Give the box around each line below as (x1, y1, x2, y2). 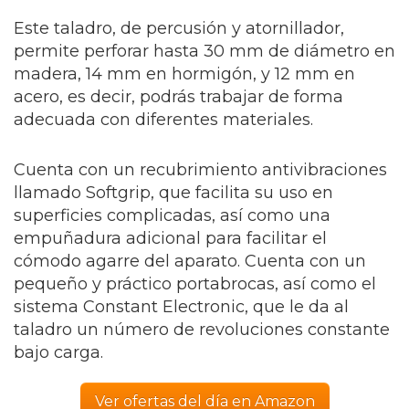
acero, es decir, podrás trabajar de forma (14, 86, 343, 107)
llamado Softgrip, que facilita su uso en (14, 182, 333, 203)
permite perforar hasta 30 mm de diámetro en (14, 40, 395, 61)
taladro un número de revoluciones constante (14, 319, 390, 340)
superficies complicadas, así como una (14, 204, 330, 225)
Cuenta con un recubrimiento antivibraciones (14, 159, 387, 180)
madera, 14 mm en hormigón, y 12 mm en (14, 63, 355, 84)
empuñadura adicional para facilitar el (14, 227, 327, 248)
